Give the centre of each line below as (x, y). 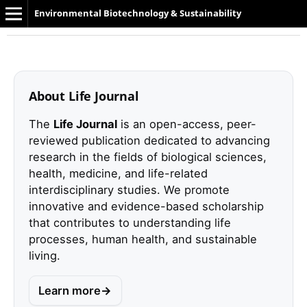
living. (44, 255)
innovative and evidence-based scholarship (146, 206)
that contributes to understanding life (130, 222)
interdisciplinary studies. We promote (129, 189)
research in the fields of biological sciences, (147, 157)
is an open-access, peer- (186, 124)
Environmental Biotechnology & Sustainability (137, 13)
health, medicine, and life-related (118, 173)
